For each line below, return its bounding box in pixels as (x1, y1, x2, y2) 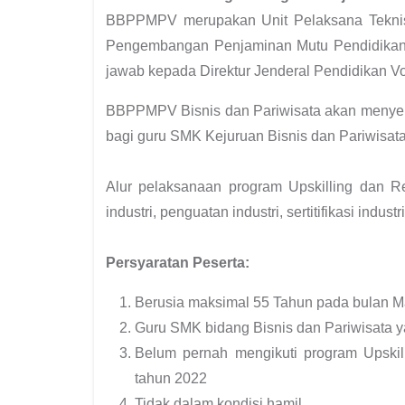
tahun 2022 (135, 370, 207, 386)
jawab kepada (106, 62, 200, 79)
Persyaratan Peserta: (106, 254, 250, 270)
